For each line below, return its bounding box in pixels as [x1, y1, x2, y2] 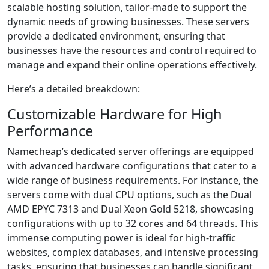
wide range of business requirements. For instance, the [7, 174, 258, 187]
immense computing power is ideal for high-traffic [7, 231, 236, 244]
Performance [7, 121, 93, 141]
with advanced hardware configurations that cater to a [7, 159, 256, 172]
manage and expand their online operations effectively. [7, 58, 257, 71]
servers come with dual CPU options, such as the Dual [7, 188, 252, 201]
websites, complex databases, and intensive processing [7, 246, 258, 259]
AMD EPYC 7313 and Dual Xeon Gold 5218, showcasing [7, 202, 254, 216]
